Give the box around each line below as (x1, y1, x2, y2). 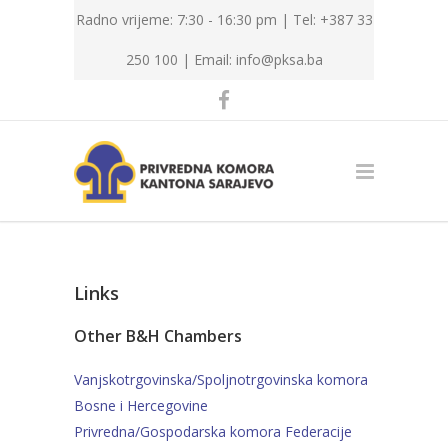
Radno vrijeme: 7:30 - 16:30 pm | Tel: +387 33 (75, 10, 373, 29)
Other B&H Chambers (74, 325, 242, 347)
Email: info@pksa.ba (193, 50, 323, 69)
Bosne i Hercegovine (74, 396, 208, 415)
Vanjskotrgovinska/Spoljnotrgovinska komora (74, 370, 368, 389)
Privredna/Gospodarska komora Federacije (74, 422, 352, 441)
